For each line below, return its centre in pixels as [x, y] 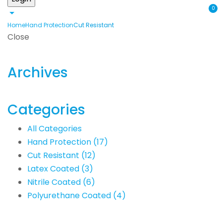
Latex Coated [54, 169]
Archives [38, 73]
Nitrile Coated [55, 182]
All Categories [55, 129]
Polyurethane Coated [70, 196]
